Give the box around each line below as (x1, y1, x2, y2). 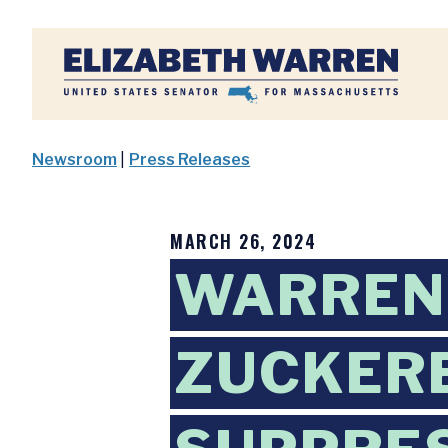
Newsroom (32, 150, 117, 169)
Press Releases (129, 150, 251, 169)
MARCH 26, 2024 (170, 228, 316, 254)
